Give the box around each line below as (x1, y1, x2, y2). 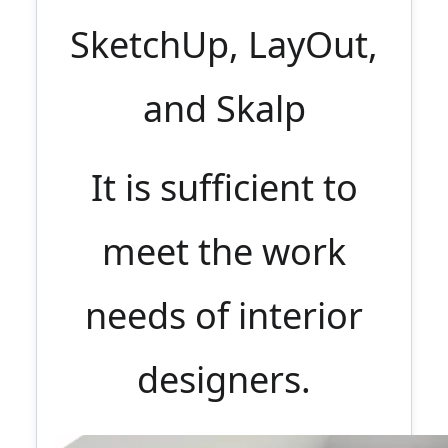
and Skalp (142, 84, 306, 133)
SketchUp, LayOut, (70, 20, 378, 69)
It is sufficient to (90, 163, 358, 212)
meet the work (102, 227, 346, 276)
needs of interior (85, 291, 363, 340)
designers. (137, 355, 311, 404)
